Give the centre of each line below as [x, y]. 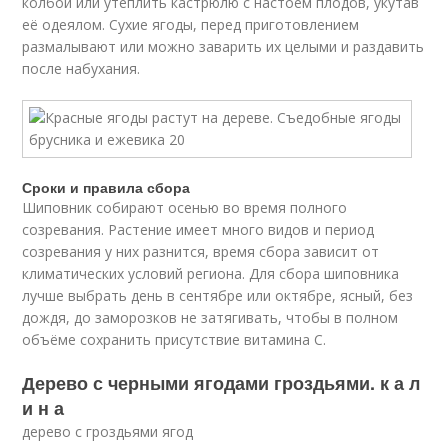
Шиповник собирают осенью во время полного [185, 207]
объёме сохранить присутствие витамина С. [174, 339]
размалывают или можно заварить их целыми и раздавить [223, 46]
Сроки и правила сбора [106, 187]
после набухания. [81, 68]
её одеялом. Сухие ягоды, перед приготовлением [191, 24]
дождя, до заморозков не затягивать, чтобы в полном [210, 317]
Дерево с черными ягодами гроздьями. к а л [221, 383]
